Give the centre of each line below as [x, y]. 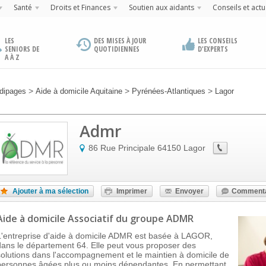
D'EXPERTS [213, 49]
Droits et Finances [80, 7]
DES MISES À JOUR [120, 41]
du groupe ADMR [155, 218]
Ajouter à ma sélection [50, 191]
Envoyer [189, 191]
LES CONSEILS [217, 41]
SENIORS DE [22, 49]
